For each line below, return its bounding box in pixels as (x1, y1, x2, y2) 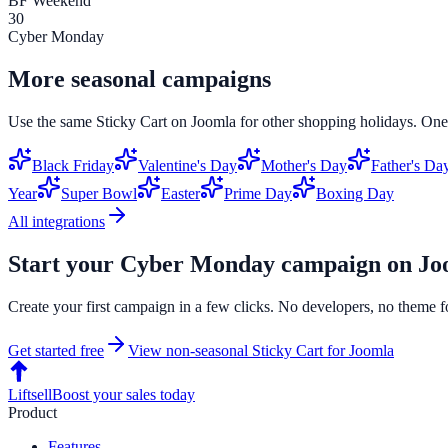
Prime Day (224, 184, 292, 202)
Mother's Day (261, 156, 347, 174)
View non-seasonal (128, 341, 252, 359)
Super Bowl (61, 184, 137, 202)
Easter (161, 184, 200, 202)
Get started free (8, 341, 104, 359)
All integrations (8, 212, 105, 230)
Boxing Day (316, 184, 394, 202)
